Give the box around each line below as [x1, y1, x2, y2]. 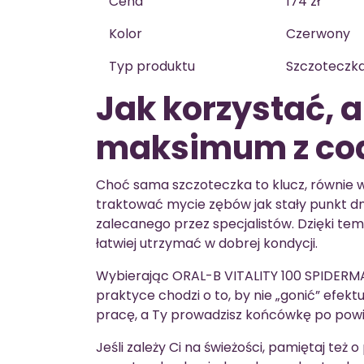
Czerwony [286, 24, 350, 43]
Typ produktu [109, 57, 195, 76]
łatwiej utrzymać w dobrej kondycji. [96, 234, 318, 253]
